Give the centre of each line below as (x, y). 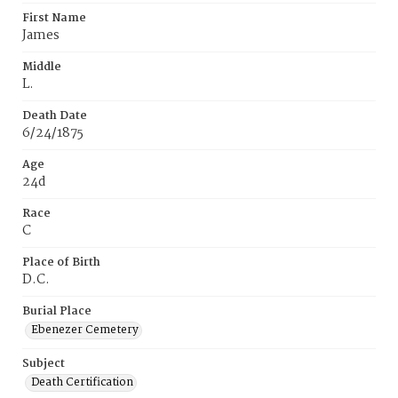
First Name (54, 18)
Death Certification (82, 382)
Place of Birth (61, 263)
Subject (44, 364)
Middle (42, 67)
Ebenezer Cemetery (85, 330)
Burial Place (57, 311)
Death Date (55, 116)
